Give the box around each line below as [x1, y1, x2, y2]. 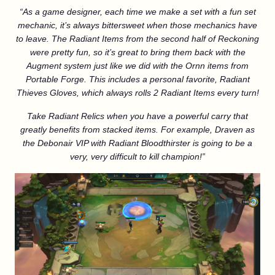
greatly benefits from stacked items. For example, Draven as [20, 125, 255, 134]
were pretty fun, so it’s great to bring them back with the [29, 47, 246, 57]
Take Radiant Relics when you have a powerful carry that [27, 111, 248, 121]
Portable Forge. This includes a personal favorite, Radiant [25, 74, 250, 84]
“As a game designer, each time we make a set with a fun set [19, 7, 256, 17]
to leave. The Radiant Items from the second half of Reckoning [16, 34, 259, 44]
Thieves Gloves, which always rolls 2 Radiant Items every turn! [16, 88, 259, 98]
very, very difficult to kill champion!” [70, 152, 205, 161]
